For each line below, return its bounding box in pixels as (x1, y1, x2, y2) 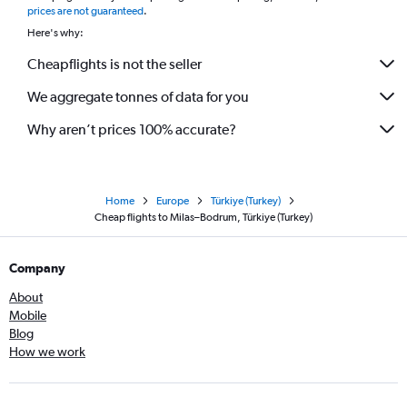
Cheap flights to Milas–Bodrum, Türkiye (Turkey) (94, 211, 313, 223)
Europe (155, 194, 189, 207)
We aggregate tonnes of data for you (27, 87, 249, 105)
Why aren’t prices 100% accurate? (27, 120, 236, 138)
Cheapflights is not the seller (27, 55, 202, 73)
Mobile (9, 308, 46, 323)
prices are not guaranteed (27, 5, 144, 17)
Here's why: (27, 26, 84, 39)
